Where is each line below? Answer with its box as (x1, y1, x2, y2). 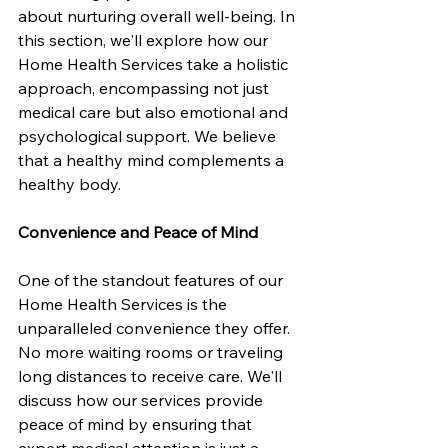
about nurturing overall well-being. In (18, 5, 299, 26)
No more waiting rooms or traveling (18, 341, 287, 362)
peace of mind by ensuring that (18, 413, 256, 434)
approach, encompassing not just (18, 77, 273, 98)
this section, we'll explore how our (18, 29, 272, 50)
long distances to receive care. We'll (18, 365, 286, 386)
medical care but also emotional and (18, 101, 292, 122)
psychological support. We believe (18, 125, 280, 146)
